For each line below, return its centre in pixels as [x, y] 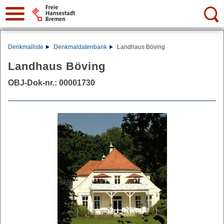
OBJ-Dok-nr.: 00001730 [51, 83]
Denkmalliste [26, 47]
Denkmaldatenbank [80, 47]
